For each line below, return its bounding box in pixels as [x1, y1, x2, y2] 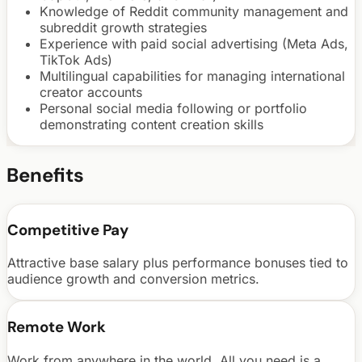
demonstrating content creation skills [40, 116, 263, 133]
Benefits [6, 162, 84, 188]
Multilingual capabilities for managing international [40, 68, 345, 85]
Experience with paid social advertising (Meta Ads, [40, 36, 348, 53]
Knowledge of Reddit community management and [40, 3, 348, 20]
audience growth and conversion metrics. [7, 271, 259, 288]
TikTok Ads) [40, 52, 112, 69]
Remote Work [7, 317, 106, 338]
